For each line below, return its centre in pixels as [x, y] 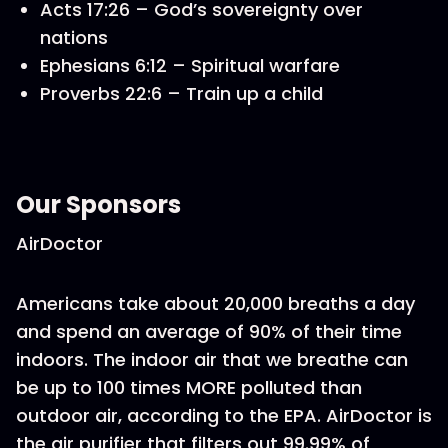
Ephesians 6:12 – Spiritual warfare [190, 65]
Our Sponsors [98, 204]
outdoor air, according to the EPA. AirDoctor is [224, 415]
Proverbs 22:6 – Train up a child [181, 93]
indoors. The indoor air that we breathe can [212, 359]
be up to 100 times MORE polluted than [189, 387]
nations [74, 37]
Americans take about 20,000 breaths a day [215, 303]
